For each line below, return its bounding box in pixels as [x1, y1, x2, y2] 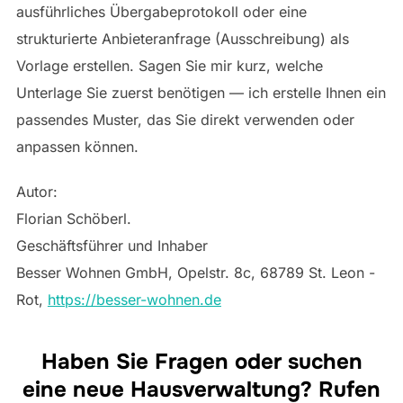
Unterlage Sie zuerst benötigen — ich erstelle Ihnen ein [15, 83, 386, 102]
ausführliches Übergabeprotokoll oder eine [15, 2, 307, 21]
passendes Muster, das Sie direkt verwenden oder [15, 110, 354, 129]
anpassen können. [15, 137, 139, 156]
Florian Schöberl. [15, 209, 131, 228]
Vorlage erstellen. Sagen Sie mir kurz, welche [15, 56, 323, 75]
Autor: [15, 182, 58, 201]
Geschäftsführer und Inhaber [15, 236, 208, 255]
